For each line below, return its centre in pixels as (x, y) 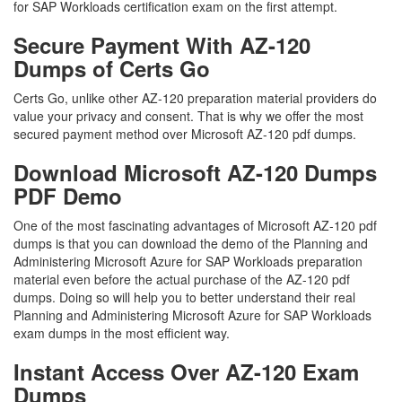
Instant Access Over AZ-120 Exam (186, 371)
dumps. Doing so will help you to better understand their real (184, 297)
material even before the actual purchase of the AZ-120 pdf (182, 279)
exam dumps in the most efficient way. (122, 333)
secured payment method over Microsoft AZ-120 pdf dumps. (185, 134)
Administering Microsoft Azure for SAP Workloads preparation (188, 261)
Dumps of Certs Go (112, 68)
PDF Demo (68, 196)
